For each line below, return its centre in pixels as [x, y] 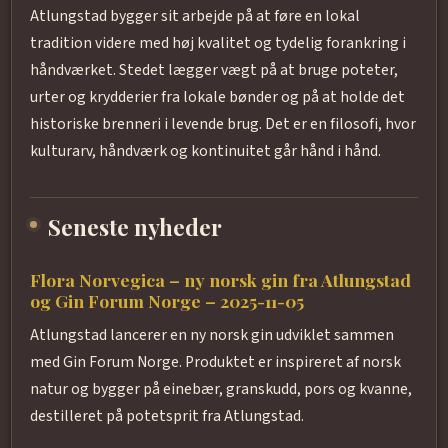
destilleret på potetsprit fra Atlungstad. [166, 416]
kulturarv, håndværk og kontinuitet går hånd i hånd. [205, 151]
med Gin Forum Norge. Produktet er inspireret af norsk [215, 362]
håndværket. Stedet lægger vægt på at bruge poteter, [213, 70]
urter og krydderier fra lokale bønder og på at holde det [217, 97]
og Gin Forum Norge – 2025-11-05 [166, 300]
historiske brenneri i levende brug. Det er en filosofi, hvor [222, 124]
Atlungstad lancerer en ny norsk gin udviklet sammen [211, 335]
